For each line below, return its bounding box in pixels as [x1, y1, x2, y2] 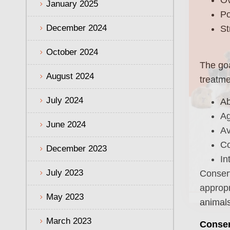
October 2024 [46, 47, 98, 57]
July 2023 [46, 167, 83, 178]
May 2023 [46, 191, 84, 202]
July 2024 [46, 95, 83, 105]
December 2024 [46, 23, 107, 33]
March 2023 [46, 216, 91, 226]
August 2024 [46, 71, 94, 81]
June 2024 [46, 119, 86, 129]
